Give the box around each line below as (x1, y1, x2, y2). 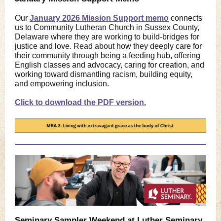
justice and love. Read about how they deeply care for (15, 42, 202, 50)
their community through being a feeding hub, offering (15, 51, 200, 60)
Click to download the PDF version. (15, 98, 146, 107)
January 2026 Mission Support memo (30, 14, 169, 22)
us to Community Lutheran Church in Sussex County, (15, 23, 199, 32)
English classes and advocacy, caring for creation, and (15, 61, 204, 69)
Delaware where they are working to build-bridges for (15, 33, 199, 41)
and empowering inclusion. (15, 79, 109, 88)
